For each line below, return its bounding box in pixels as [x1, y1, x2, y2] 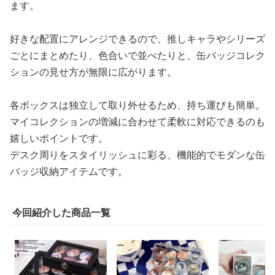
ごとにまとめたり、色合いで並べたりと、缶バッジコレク [10, 48, 265, 62]
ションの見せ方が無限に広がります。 [10, 64, 177, 79]
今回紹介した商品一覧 [12, 205, 110, 219]
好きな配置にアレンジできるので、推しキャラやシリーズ [10, 31, 265, 45]
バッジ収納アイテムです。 [10, 164, 128, 178]
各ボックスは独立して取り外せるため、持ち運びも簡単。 [10, 98, 265, 112]
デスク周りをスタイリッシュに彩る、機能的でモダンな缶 [10, 147, 265, 161]
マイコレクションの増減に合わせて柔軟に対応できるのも [10, 114, 265, 128]
